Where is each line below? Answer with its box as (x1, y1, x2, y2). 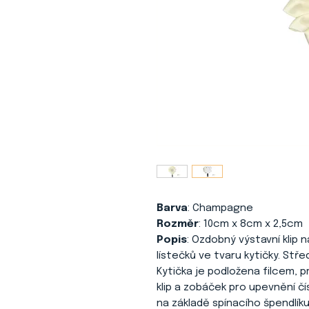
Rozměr (157, 219, 199, 230)
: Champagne (188, 203, 253, 214)
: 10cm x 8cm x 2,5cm (199, 219, 303, 230)
